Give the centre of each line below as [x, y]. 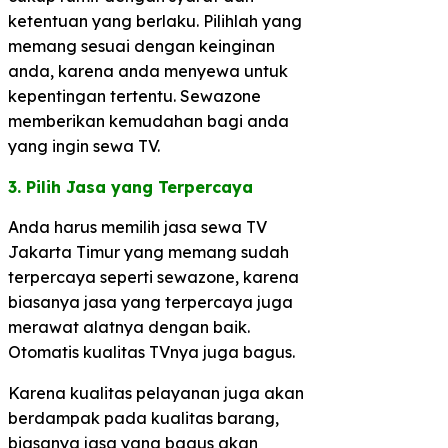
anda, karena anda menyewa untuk [148, 70]
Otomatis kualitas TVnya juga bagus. [151, 351]
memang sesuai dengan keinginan [141, 45]
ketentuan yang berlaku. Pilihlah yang [155, 20]
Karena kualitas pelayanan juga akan [156, 392]
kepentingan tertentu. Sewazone [134, 95]
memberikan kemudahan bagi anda [148, 120]
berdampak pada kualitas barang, [143, 417]
